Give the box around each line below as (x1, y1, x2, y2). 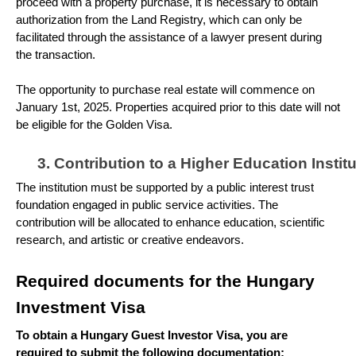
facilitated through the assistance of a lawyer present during (16, 31, 322, 44)
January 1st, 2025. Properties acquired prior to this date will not (16, 101, 340, 114)
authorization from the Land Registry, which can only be (16, 14, 302, 27)
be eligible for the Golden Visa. (16, 118, 172, 132)
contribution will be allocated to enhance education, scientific (16, 215, 325, 229)
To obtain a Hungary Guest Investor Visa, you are (16, 328, 291, 342)
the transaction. (16, 48, 95, 62)
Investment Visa (16, 297, 145, 317)
